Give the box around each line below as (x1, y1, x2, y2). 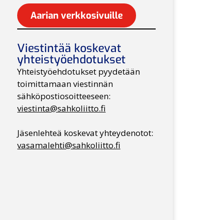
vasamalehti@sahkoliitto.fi (17, 139, 121, 151)
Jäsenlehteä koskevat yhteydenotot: (17, 127, 156, 138)
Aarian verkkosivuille (30, 9, 123, 22)
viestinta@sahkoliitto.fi (17, 102, 106, 114)
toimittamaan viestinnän (17, 78, 113, 89)
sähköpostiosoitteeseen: (17, 90, 113, 102)
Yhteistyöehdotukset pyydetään (17, 65, 140, 77)
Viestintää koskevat (17, 40, 122, 56)
